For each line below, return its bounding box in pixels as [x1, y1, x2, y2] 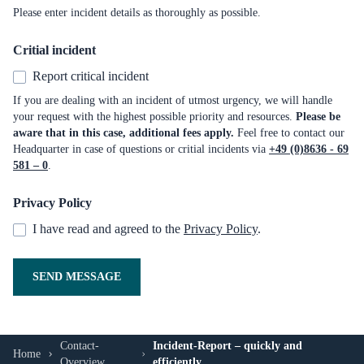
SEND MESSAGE [32, 271, 121, 283]
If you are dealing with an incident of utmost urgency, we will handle [13, 94, 332, 106]
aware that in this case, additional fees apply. [13, 127, 234, 139]
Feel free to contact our [234, 127, 344, 139]
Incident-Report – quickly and [152, 340, 302, 352]
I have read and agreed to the [32, 222, 184, 236]
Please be [296, 110, 340, 123]
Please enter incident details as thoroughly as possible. [13, 6, 261, 19]
